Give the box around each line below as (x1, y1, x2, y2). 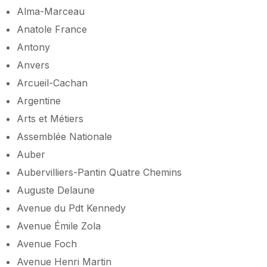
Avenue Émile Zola (17, 219, 101, 232)
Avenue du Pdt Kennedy (17, 201, 126, 214)
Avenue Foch (17, 237, 77, 250)
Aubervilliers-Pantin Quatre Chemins (17, 166, 182, 178)
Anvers (17, 58, 49, 71)
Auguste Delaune (17, 184, 95, 196)
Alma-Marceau (17, 5, 85, 17)
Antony (17, 41, 50, 53)
